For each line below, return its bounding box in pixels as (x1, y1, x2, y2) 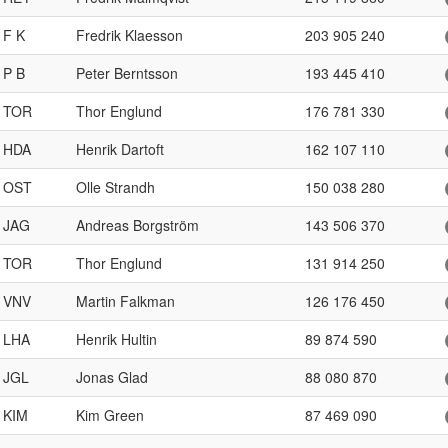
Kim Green (76, 405, 144, 425)
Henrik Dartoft (76, 139, 164, 159)
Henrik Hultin (76, 329, 157, 349)
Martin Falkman (76, 291, 175, 311)
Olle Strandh (76, 177, 155, 197)
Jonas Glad (76, 367, 148, 387)
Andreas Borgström (76, 215, 199, 235)
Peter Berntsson (76, 63, 178, 83)
